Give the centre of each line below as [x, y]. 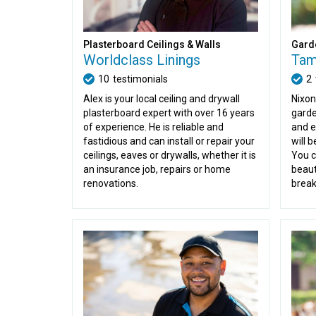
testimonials [140, 79]
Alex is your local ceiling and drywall [162, 98]
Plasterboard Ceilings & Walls [152, 44]
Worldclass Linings [142, 60]
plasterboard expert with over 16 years [169, 113]
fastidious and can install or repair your [169, 141]
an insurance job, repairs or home [157, 169]
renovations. [111, 183]
